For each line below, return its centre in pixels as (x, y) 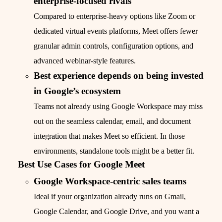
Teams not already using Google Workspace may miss (118, 107)
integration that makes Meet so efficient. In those (109, 136)
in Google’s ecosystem (77, 91)
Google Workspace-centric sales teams (110, 181)
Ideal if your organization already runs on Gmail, (110, 197)
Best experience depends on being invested (119, 76)
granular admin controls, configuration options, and (113, 46)
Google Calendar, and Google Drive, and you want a (116, 212)
